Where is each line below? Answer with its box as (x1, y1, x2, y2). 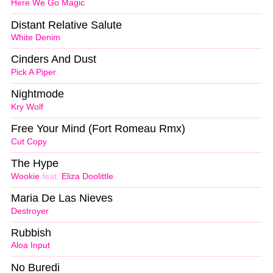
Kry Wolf (11, 102, 43, 112)
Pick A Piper (11, 68, 56, 77)
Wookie (11, 171, 40, 181)
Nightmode (11, 88, 64, 101)
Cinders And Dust (11, 53, 96, 66)
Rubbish (11, 226, 51, 239)
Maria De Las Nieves (11, 191, 113, 204)
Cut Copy (11, 136, 47, 146)
